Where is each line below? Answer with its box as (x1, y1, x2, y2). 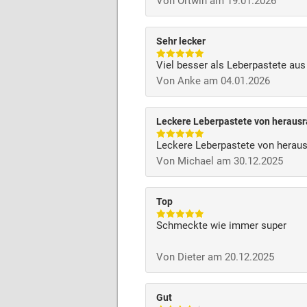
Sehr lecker (156, 36, 206, 47)
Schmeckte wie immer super (156, 219, 286, 232)
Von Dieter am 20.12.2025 (156, 251, 274, 263)
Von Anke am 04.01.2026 (156, 75, 270, 87)
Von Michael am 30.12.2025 (156, 155, 283, 167)
